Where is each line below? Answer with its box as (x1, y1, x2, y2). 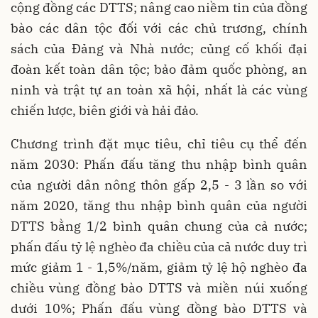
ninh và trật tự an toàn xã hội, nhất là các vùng (11, 81, 307, 98)
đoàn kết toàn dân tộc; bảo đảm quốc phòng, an (11, 60, 307, 77)
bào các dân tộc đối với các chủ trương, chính (11, 19, 307, 36)
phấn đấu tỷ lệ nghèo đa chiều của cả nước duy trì (11, 238, 307, 255)
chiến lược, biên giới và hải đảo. (11, 102, 199, 119)
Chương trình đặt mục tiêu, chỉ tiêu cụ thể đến (11, 135, 307, 152)
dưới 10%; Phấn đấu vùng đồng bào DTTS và (11, 300, 307, 317)
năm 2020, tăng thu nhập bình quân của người (11, 197, 307, 214)
